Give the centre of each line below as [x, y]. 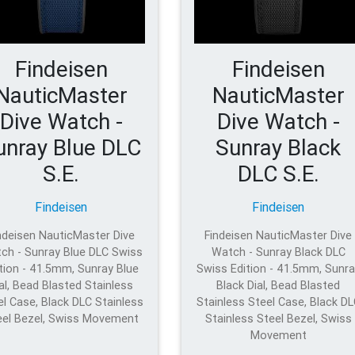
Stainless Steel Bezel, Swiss [278, 318]
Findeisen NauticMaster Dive [279, 235]
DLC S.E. [278, 173]
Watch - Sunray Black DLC [278, 252]
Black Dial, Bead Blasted [279, 285]
